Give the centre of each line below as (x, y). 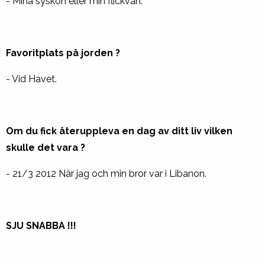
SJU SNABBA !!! (41, 226)
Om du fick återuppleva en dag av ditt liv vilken (119, 131)
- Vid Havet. (31, 79)
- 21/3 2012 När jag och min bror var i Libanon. (106, 174)
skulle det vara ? (47, 148)
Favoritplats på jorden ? (67, 53)
